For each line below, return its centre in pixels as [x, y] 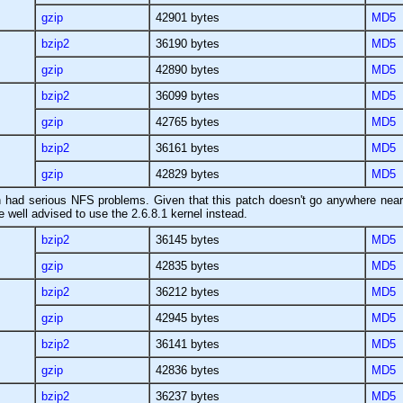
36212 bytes [188, 291]
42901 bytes [188, 17]
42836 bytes [188, 370]
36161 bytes [188, 148]
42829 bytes [188, 174]
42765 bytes [188, 121]
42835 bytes [188, 265]
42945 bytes [188, 318]
